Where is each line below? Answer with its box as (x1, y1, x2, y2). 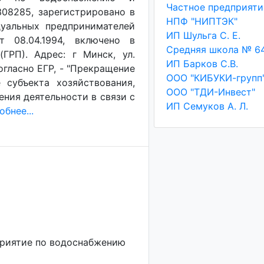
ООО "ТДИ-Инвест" (166, 86, 255, 98)
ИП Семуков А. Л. (166, 100, 248, 112)
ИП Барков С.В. (166, 58, 238, 70)
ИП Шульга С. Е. (166, 29, 240, 41)
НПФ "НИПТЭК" (166, 15, 237, 27)
